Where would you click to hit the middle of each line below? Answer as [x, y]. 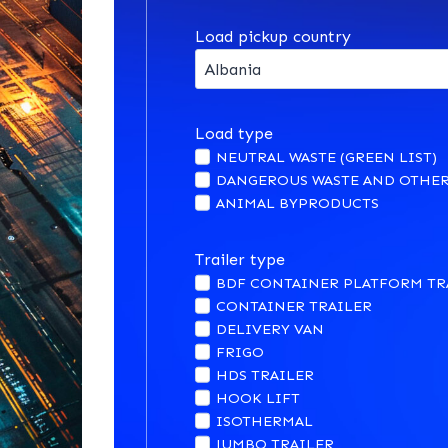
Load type [233, 134]
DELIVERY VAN [269, 329]
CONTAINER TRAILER [293, 306]
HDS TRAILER [264, 375]
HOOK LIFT [257, 398]
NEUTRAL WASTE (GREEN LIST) [326, 157]
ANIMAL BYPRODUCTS [297, 203]
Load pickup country [272, 37]
